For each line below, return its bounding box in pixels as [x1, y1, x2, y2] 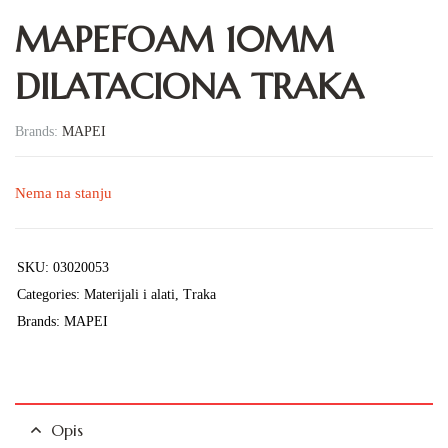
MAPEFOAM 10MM [15, 18, 334, 63]
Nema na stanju [15, 185, 112, 202]
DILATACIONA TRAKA [15, 65, 364, 110]
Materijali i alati [84, 286, 175, 302]
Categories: [17, 286, 84, 302]
